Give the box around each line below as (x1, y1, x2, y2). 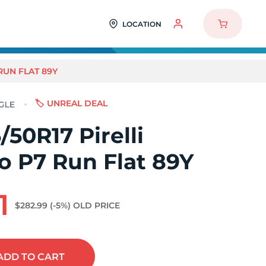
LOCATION (122, 19, 161, 28)
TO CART (21, 251, 65, 262)
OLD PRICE (73, 200, 121, 211)
